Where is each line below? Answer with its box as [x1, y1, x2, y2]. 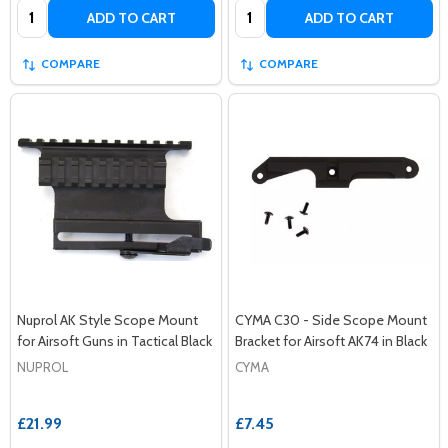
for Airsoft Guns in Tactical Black [17, 331, 212, 350]
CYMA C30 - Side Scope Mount [235, 310, 427, 329]
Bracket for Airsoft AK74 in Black [235, 331, 427, 350]
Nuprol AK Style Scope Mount [17, 310, 198, 329]
